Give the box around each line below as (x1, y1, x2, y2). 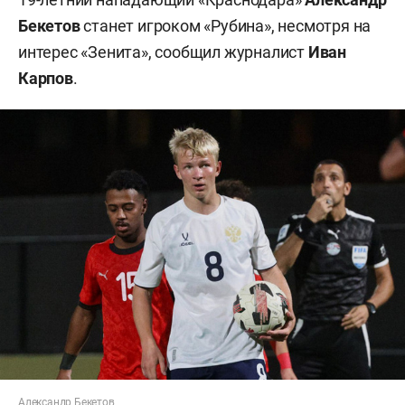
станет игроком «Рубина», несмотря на (83, 16, 372, 36)
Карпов (18, 69, 73, 89)
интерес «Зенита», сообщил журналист (18, 42, 308, 62)
